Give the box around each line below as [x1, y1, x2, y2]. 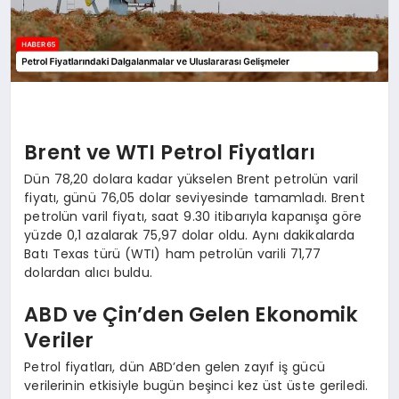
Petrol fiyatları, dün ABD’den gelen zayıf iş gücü [24, 357, 325, 376]
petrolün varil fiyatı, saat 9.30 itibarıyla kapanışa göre [24, 207, 362, 225]
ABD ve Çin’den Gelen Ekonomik [24, 300, 359, 330]
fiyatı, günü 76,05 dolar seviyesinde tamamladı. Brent [24, 188, 365, 207]
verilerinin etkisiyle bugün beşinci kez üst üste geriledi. [24, 376, 369, 395]
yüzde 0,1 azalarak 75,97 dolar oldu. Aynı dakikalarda [24, 225, 355, 244]
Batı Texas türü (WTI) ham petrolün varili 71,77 [24, 244, 322, 263]
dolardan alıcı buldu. [24, 263, 152, 281]
